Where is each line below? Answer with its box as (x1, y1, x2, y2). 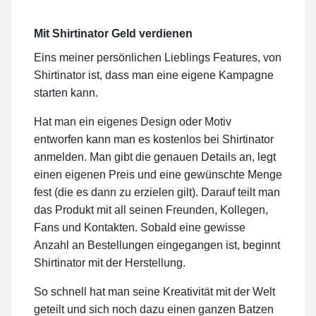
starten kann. (34, 87, 98, 99)
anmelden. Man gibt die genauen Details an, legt (34, 151, 276, 164)
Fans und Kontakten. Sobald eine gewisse (34, 221, 245, 234)
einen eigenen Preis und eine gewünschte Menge (34, 169, 282, 181)
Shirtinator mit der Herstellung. (34, 257, 186, 269)
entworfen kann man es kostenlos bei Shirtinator (34, 133, 274, 146)
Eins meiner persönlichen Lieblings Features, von (34, 51, 281, 64)
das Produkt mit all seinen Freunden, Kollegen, (34, 204, 268, 217)
